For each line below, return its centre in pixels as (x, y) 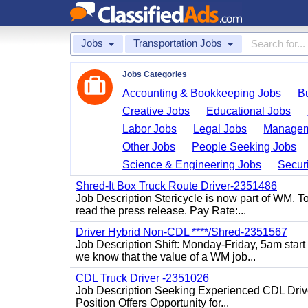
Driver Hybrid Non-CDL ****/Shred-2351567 (181, 232)
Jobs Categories (155, 74)
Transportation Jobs (178, 43)
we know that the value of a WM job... (166, 257)
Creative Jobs (156, 111)
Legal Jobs (220, 129)
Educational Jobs (249, 111)
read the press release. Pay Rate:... (161, 211)
